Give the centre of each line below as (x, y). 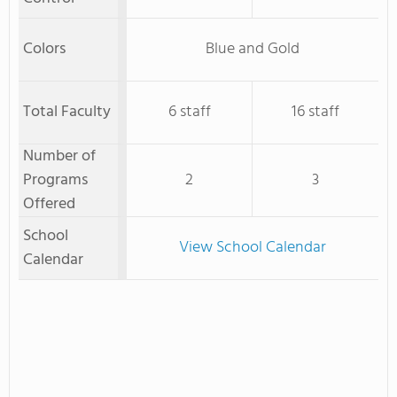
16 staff (315, 112)
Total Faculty (67, 112)
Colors (44, 49)
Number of (59, 156)
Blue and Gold (253, 49)
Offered (49, 204)
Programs (55, 180)
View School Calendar (253, 248)
